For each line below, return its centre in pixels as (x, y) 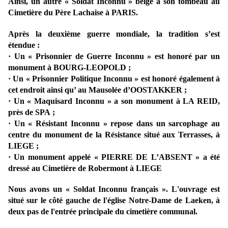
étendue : (24, 45)
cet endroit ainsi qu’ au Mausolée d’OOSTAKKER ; (97, 90)
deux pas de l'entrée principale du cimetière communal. (103, 212)
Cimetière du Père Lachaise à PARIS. (73, 13)
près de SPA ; (32, 112)
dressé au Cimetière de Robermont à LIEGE (85, 168)
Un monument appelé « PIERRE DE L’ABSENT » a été (117, 157)
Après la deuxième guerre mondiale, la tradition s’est (114, 34)
